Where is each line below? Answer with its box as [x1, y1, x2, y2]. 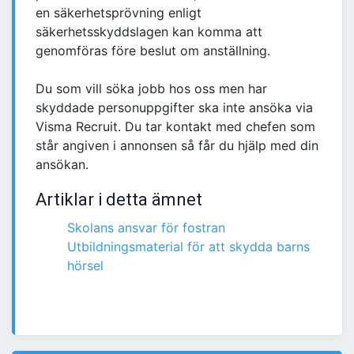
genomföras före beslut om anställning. [36, 43, 270, 59]
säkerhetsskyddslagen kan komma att [36, 24, 262, 40]
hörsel [67, 258, 104, 274]
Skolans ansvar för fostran [67, 220, 225, 236]
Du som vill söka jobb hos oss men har [36, 81, 267, 97]
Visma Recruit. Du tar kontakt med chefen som [36, 119, 315, 135]
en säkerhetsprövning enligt [36, 5, 201, 21]
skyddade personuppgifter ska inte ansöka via [36, 100, 313, 116]
